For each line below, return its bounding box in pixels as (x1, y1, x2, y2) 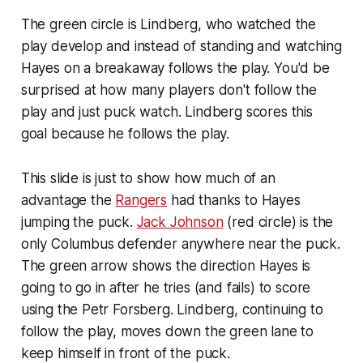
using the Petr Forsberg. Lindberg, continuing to (20, 301, 323, 318)
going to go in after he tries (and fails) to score (20, 279, 311, 296)
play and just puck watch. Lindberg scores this (20, 103, 313, 120)
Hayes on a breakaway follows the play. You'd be (20, 59, 330, 76)
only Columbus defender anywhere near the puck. (20, 235, 340, 252)
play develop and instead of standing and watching (20, 37, 342, 54)
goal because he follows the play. (20, 125, 230, 142)
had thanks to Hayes (167, 191, 301, 208)
